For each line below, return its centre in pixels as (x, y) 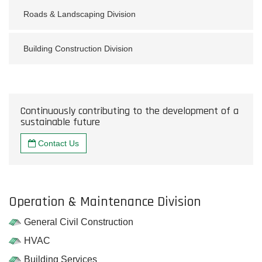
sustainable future (60, 122)
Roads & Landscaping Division (80, 14)
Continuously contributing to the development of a (130, 111)
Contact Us (57, 143)
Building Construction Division (78, 49)
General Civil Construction (79, 222)
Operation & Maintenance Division (105, 202)
